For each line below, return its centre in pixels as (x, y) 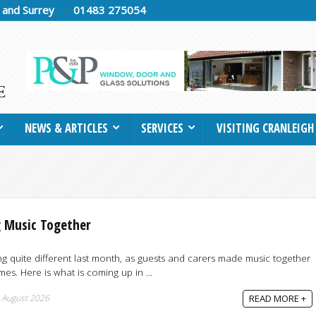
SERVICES (162, 128)
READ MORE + (278, 298)
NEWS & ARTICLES (66, 128)
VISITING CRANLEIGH (265, 128)
